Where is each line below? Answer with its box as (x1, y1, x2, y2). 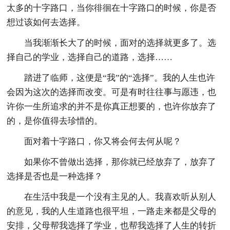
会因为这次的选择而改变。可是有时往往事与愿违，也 (7, 87, 217, 97)
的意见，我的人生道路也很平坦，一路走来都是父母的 (7, 206, 217, 216)
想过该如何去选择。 (7, 17, 86, 27)
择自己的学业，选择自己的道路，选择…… (7, 52, 173, 62)
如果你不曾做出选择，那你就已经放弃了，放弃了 (24, 157, 217, 167)
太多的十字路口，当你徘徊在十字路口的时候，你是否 (7, 3, 217, 13)
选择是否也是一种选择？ (7, 171, 103, 181)
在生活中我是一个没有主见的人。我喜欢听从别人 (24, 191, 217, 202)
